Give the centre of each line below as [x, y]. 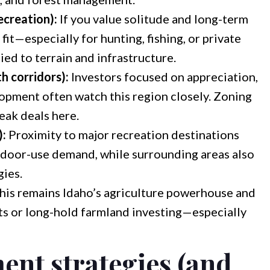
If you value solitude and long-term [152, 18]
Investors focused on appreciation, [163, 76]
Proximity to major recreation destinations [122, 134]
